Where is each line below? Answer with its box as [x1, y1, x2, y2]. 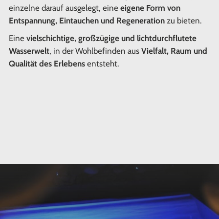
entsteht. [85, 59, 119, 68]
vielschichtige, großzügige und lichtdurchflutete [26, 33, 197, 43]
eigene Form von [120, 3, 180, 13]
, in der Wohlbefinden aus [49, 46, 141, 56]
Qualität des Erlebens [8, 59, 85, 68]
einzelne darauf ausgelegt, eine [8, 3, 120, 13]
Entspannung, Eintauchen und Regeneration [8, 16, 165, 25]
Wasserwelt [8, 46, 49, 56]
